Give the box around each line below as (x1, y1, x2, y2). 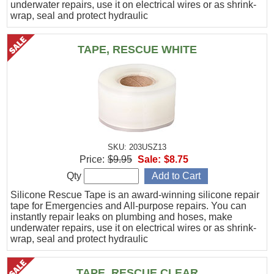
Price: (80, 154, 105, 165)
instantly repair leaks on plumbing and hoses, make (10, 212, 233, 223)
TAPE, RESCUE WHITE (77, 43, 197, 56)
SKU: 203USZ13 (108, 143, 166, 152)
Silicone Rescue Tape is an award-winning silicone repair (10, 190, 260, 201)
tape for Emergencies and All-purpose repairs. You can (10, 201, 247, 212)
